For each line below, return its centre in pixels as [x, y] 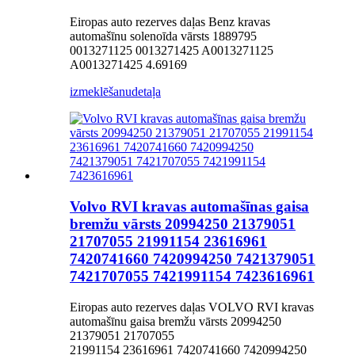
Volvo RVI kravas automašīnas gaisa [189, 206]
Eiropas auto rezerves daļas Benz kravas [170, 22]
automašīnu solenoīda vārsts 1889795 [163, 36]
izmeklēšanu [101, 92]
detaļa [146, 92]
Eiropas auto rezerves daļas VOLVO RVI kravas [192, 307]
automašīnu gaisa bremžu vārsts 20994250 [176, 321]
